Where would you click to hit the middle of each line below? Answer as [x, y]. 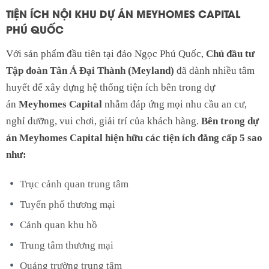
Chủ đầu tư [230, 53]
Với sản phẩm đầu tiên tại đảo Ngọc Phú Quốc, [106, 53]
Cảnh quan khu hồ [59, 225]
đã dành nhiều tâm [214, 70]
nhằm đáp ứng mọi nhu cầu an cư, [174, 104]
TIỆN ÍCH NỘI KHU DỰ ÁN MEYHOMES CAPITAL [123, 13]
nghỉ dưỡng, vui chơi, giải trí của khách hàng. [104, 121]
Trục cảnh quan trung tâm [74, 184]
